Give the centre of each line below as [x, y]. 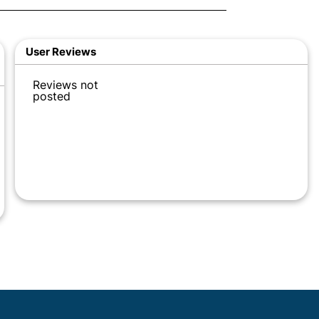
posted [51, 96]
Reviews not [65, 84]
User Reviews [61, 51]
